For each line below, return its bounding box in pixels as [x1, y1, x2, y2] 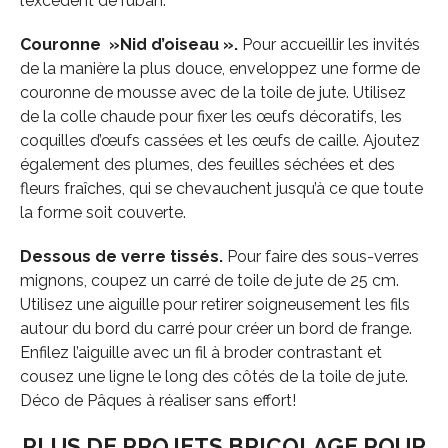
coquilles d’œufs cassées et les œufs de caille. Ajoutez [19, 131, 420, 151]
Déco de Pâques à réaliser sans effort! [19, 391, 296, 411]
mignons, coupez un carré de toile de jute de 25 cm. [19, 271, 399, 291]
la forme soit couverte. [19, 203, 186, 223]
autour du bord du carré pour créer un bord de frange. [19, 319, 412, 339]
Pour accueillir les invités [237, 35, 420, 55]
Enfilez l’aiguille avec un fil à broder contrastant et [19, 343, 382, 363]
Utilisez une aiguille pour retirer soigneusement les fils [19, 295, 410, 315]
